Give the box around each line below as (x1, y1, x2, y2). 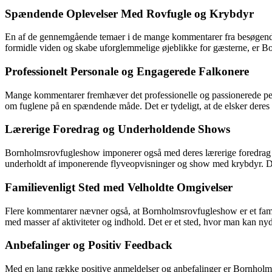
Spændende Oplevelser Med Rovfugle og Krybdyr (5, 7, 254, 20)
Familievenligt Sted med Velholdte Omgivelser (5, 180, 233, 194)
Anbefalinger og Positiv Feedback (5, 239, 172, 252)
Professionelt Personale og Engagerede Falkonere (5, 64, 249, 78)
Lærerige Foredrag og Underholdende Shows (5, 123, 230, 136)
